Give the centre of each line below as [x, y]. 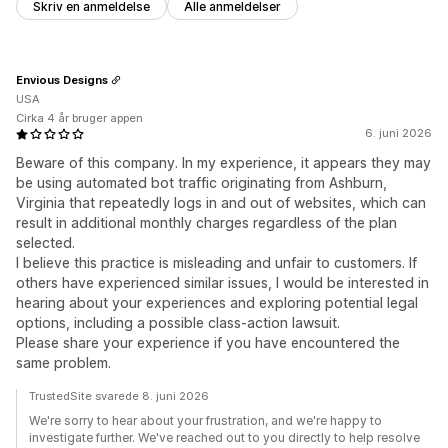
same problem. [63, 363]
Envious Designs [62, 79]
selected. [45, 243]
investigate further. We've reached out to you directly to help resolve [224, 438]
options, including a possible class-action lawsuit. [178, 323]
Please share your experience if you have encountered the [208, 343]
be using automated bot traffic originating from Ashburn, [201, 183]
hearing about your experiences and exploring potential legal [217, 303]
